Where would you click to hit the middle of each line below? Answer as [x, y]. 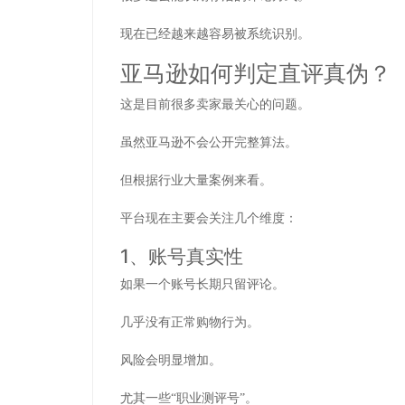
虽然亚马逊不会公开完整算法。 [209, 142]
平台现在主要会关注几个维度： [209, 218]
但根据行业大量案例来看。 [196, 180]
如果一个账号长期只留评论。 [202, 285]
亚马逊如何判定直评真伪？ [256, 74]
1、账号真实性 [182, 256]
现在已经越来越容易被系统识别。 [215, 34]
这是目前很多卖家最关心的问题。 [215, 104]
